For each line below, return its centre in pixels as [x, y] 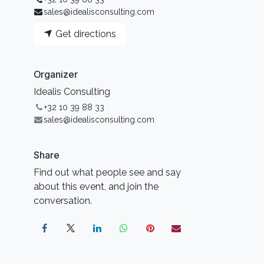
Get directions [85, 34]
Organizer [56, 75]
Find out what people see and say [107, 173]
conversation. [63, 201]
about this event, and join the [96, 187]
